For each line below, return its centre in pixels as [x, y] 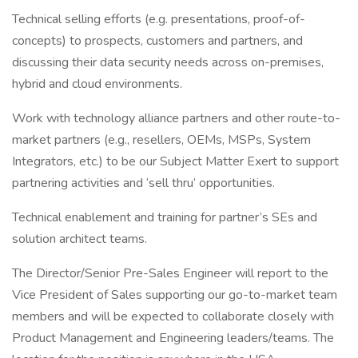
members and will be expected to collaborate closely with [173, 316]
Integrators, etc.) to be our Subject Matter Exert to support [175, 161]
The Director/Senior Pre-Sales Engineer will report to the [170, 273]
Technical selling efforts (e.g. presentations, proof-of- [159, 19]
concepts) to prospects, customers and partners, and [157, 41]
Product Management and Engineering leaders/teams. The [173, 338]
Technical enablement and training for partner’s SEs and [165, 217]
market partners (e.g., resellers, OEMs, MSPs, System [161, 140]
